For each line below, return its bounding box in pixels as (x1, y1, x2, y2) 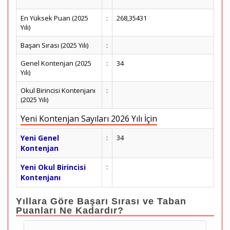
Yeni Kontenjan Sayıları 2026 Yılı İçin (21, 113, 157, 124)
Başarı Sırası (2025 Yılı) (21, 41, 88, 50)
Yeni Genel (21, 133, 59, 143)
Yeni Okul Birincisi (21, 162, 86, 172)
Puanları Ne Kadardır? (16, 205, 124, 216)
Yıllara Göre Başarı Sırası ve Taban (16, 196, 186, 206)
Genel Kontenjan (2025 (21, 59, 91, 68)
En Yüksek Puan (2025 (21, 13, 88, 23)
